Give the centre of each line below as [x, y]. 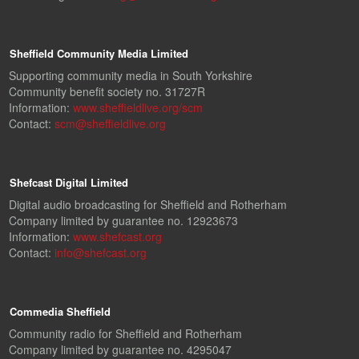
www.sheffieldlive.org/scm [138, 107]
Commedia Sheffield [60, 311]
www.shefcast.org [117, 236]
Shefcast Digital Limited [69, 182]
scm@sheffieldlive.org [110, 123]
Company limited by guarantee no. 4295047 [120, 349]
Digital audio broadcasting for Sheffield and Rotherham [148, 204]
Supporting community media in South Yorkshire [131, 75]
